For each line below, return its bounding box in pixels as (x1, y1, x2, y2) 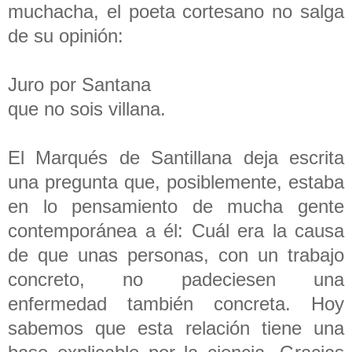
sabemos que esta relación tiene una (8, 317, 344, 339)
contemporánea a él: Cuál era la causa (8, 219, 344, 241)
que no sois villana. (8, 97, 171, 119)
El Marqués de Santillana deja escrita (8, 146, 344, 168)
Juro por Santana (8, 73, 156, 95)
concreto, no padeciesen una (8, 268, 344, 290)
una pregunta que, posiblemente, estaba (8, 170, 344, 192)
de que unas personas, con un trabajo (8, 244, 344, 266)
